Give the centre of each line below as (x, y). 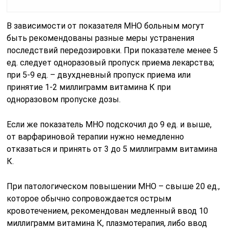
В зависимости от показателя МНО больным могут (106, 26)
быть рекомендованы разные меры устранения (101, 38)
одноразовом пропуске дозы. (64, 99)
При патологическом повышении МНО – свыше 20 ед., (113, 186)
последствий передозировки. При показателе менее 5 (112, 50)
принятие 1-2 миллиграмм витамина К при (89, 87)
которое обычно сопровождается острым (89, 198)
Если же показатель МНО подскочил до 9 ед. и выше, (109, 124)
